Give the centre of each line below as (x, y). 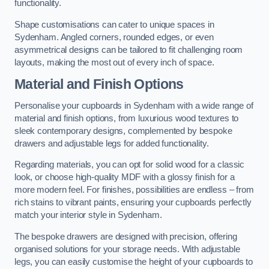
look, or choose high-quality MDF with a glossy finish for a (125, 177)
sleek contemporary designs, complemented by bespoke (123, 131)
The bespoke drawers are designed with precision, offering (126, 236)
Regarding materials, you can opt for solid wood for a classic (130, 165)
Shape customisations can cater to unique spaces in (114, 24)
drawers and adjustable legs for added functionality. (112, 143)
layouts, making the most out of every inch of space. (114, 62)
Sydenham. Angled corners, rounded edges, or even (114, 37)
